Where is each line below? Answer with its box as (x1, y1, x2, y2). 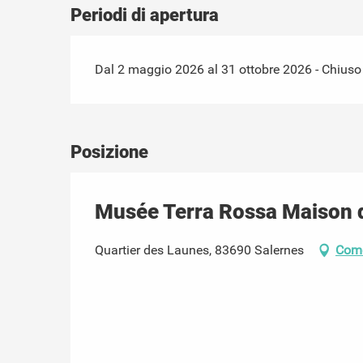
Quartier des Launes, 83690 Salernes (95, 241, 304, 258)
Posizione (70, 141, 148, 162)
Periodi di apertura (70, 4, 220, 25)
